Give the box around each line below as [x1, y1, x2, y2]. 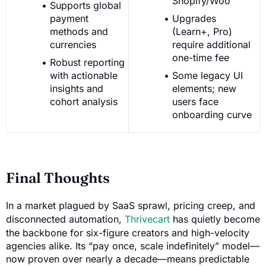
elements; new [172, 83, 236, 95]
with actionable [50, 69, 118, 82]
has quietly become [170, 213, 260, 226]
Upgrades [172, 12, 216, 25]
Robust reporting [50, 56, 125, 69]
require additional [172, 39, 251, 51]
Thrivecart [125, 213, 170, 226]
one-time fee [172, 52, 229, 64]
